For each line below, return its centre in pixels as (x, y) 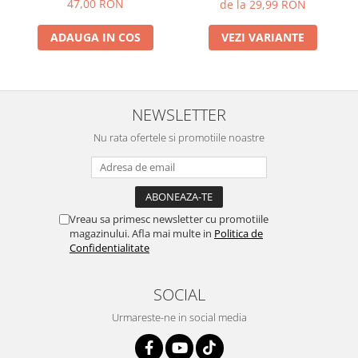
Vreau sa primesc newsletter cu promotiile (169, 219)
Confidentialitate (109, 247)
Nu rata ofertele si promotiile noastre (179, 137)
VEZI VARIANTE (263, 37)
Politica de (239, 233)
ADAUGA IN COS (95, 37)
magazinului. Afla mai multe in (142, 233)
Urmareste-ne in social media (179, 317)
